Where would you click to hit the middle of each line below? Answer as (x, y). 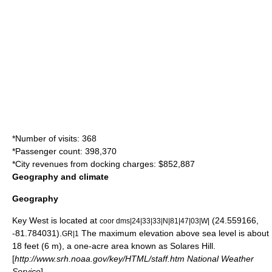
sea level (219, 233)
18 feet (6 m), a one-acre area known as (91, 246)
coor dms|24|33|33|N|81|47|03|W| (155, 221)
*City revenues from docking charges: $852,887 (104, 164)
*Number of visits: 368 (54, 138)
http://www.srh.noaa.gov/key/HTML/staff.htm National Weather (134, 259)
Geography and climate (60, 177)
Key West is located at (56, 220)
